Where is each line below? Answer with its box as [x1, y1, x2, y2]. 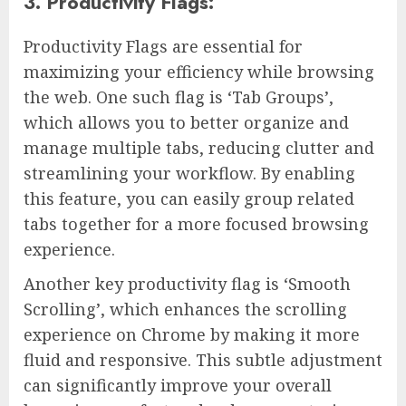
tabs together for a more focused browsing [24, 212, 369, 235]
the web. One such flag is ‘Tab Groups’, [24, 85, 333, 108]
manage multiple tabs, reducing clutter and [24, 136, 374, 159]
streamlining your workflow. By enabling [24, 161, 355, 184]
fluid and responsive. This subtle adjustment [24, 348, 382, 371]
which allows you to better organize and [24, 111, 349, 133]
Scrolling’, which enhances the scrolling [24, 297, 347, 320]
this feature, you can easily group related [24, 187, 354, 209]
